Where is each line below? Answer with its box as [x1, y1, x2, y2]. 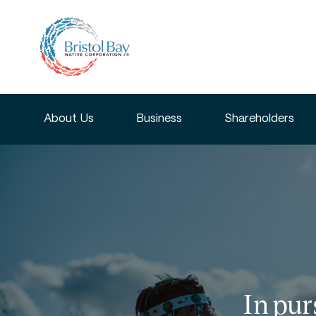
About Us [44, 114, 94, 125]
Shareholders [224, 114, 294, 125]
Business [136, 114, 182, 125]
